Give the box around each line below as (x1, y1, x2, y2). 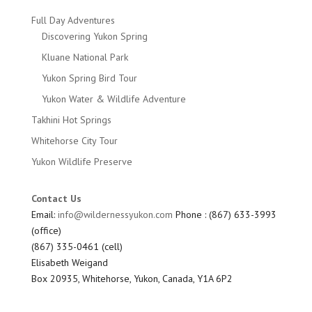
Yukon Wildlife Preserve (31, 155, 132, 169)
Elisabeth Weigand (31, 256, 108, 270)
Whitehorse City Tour (31, 134, 118, 148)
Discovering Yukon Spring (41, 30, 148, 43)
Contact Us (31, 192, 81, 205)
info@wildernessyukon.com (57, 208, 173, 221)
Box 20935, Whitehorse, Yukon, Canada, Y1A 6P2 (31, 272, 233, 286)
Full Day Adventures (31, 14, 115, 27)
